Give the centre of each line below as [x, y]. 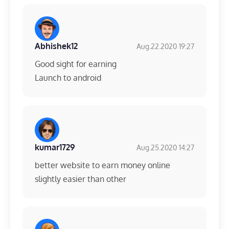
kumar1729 [55, 147]
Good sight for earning [76, 64]
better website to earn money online [102, 165]
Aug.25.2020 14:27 [165, 147]
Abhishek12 [56, 46]
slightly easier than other [81, 179]
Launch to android [68, 78]
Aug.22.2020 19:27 [165, 46]
